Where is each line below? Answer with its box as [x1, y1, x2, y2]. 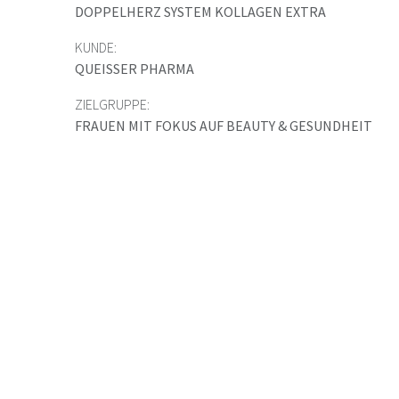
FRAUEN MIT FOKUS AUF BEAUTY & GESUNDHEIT [75, 117, 372, 134]
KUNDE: [75, 38, 117, 56]
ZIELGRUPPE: [75, 95, 150, 113]
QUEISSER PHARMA [75, 60, 194, 77]
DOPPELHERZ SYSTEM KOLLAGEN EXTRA [75, 3, 326, 20]
